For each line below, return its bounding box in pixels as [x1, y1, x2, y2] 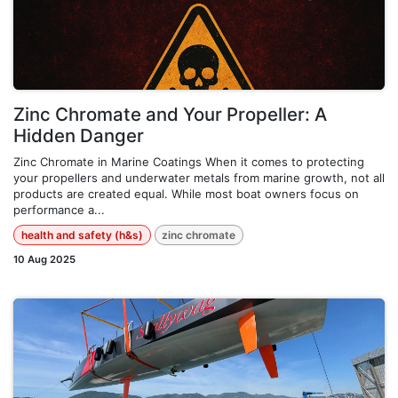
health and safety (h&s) [20, 227, 143, 242]
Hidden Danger [13, 124, 144, 147]
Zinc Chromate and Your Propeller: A [13, 103, 327, 126]
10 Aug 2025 [13, 252, 76, 266]
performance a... [13, 203, 105, 218]
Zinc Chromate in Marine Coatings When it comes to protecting [13, 155, 364, 170]
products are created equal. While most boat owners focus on [13, 187, 359, 202]
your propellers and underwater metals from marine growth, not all [13, 171, 385, 186]
